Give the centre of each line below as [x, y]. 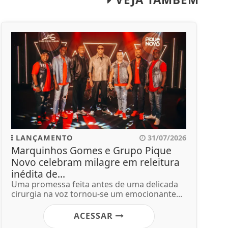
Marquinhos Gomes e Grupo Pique [91, 150]
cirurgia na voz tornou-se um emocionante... [97, 194]
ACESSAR [94, 216]
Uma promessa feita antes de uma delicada [95, 184]
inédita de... [38, 174]
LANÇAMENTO [43, 137]
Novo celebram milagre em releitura [95, 162]
